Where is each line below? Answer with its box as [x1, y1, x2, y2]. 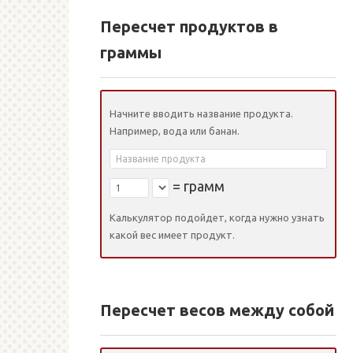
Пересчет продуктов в [100, 18, 278, 35]
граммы [100, 44, 162, 61]
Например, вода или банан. [110, 125, 240, 136]
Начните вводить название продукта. [110, 108, 293, 119]
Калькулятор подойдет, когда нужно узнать [110, 212, 325, 223]
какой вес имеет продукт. [110, 229, 235, 240]
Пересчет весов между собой [100, 302, 334, 319]
